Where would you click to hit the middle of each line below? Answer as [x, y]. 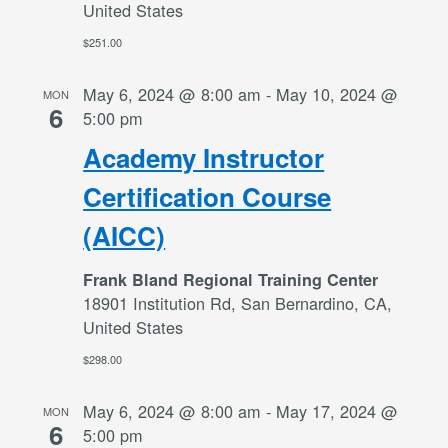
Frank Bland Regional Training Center [231, 279]
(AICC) [124, 235]
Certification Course [207, 196]
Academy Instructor [204, 157]
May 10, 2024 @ [337, 93]
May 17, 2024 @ [337, 410]
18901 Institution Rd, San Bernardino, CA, [238, 302]
